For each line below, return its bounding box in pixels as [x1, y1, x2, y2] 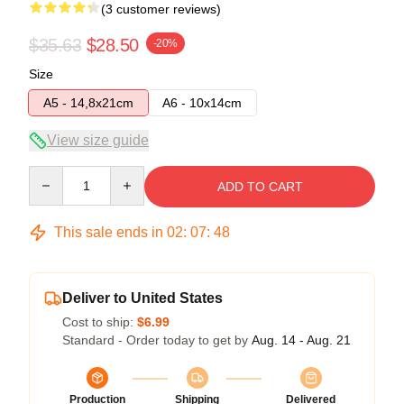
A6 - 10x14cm [162, 95, 242, 110]
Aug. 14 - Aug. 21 [252, 332, 351, 347]
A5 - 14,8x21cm [43, 95, 133, 110]
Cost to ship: [62, 314, 137, 329]
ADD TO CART [216, 179, 303, 194]
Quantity [28, 166, 76, 181]
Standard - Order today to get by [62, 332, 252, 347]
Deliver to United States [62, 289, 223, 306]
